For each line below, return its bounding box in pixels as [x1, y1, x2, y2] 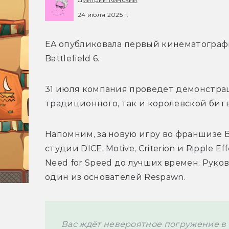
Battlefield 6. [45, 54, 102, 64]
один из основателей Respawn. [45, 172, 186, 182]
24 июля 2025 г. [78, 10, 129, 18]
